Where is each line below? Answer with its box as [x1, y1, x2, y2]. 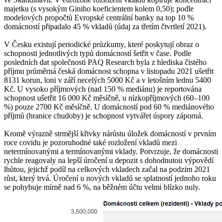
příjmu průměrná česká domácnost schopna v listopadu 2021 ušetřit [4, 66, 214, 75]
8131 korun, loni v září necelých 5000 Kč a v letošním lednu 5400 [4, 75, 211, 84]
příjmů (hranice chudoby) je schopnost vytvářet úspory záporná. [4, 111, 203, 120]
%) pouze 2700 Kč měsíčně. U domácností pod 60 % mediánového [4, 102, 214, 111]
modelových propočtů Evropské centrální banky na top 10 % [4, 13, 194, 22]
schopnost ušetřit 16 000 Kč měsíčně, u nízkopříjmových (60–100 [4, 93, 210, 102]
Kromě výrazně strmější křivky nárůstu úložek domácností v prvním [4, 129, 216, 138]
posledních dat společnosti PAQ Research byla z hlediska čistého [4, 57, 207, 66]
